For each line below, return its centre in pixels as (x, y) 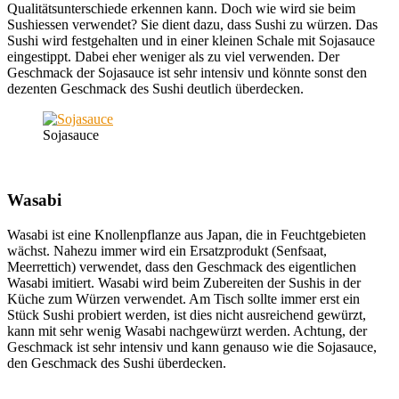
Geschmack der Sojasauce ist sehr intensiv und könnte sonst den (187, 73)
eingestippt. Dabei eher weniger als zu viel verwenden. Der (173, 57)
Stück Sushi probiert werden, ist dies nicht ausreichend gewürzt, (187, 314)
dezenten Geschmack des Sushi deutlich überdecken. (155, 89)
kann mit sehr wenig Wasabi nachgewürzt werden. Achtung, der (187, 330)
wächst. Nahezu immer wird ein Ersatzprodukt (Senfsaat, (167, 250)
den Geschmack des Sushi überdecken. (117, 362)
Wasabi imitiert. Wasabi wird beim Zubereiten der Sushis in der (184, 282)
